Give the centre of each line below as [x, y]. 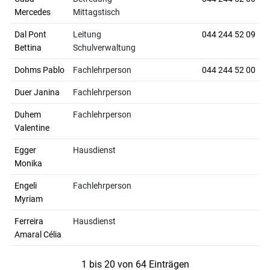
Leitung [87, 34]
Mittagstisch [96, 12]
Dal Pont [30, 34]
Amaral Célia [38, 234]
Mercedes [33, 12]
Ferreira [29, 221]
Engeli [26, 186]
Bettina [28, 48]
